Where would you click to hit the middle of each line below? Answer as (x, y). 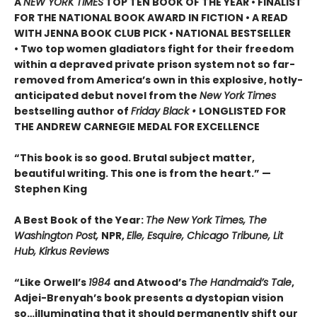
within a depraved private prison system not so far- (155, 64)
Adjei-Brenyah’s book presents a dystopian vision (149, 298)
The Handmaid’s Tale (240, 282)
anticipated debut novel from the (107, 95)
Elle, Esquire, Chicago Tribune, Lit (205, 235)
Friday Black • (165, 111)
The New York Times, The (206, 220)
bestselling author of (73, 111)
